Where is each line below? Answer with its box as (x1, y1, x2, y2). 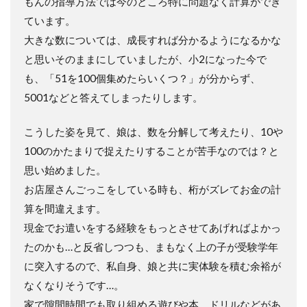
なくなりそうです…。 (24, 279, 124, 291)
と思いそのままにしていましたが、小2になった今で (24, 53, 267, 65)
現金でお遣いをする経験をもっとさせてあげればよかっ (24, 221, 281, 234)
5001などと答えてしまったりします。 (24, 91, 203, 103)
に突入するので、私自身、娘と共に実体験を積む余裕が (24, 260, 281, 272)
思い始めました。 (24, 164, 106, 176)
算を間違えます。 (24, 202, 106, 214)
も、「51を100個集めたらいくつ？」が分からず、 (24, 72, 260, 84)
